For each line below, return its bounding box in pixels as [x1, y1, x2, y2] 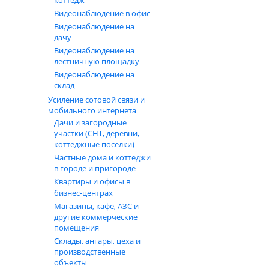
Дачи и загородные [54, 117, 127, 128]
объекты [54, 257, 87, 268]
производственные [54, 246, 125, 257]
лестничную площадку [54, 56, 139, 67]
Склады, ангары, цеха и [54, 235, 141, 246]
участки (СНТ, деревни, [54, 128, 139, 139]
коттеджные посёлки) [54, 139, 134, 150]
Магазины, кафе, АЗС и [54, 201, 139, 211]
